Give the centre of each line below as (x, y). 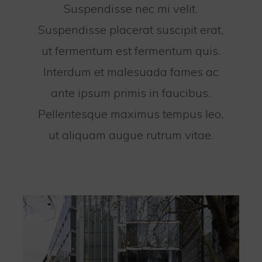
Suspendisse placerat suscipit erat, (131, 29)
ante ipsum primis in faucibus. (131, 92)
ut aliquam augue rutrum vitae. (131, 135)
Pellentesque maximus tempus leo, (131, 113)
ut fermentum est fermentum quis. (131, 50)
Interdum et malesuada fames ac (131, 71)
